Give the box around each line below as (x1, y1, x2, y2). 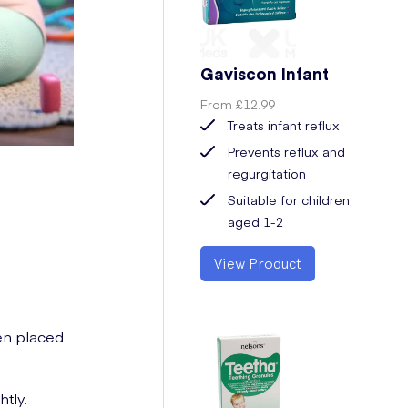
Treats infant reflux (228, 116, 341, 134)
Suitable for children (228, 190, 351, 209)
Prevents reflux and (228, 142, 346, 160)
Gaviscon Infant (200, 62, 330, 85)
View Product (214, 254, 302, 272)
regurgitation (228, 164, 307, 182)
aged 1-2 (228, 212, 284, 230)
